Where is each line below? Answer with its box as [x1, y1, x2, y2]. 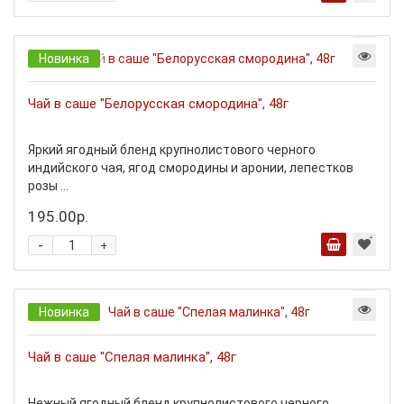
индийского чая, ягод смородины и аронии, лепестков [28, 161, 353, 175]
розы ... [28, 179, 69, 193]
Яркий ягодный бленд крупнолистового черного [28, 142, 316, 157]
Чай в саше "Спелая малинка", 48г [28, 349, 236, 365]
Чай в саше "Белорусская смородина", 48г [28, 96, 289, 112]
